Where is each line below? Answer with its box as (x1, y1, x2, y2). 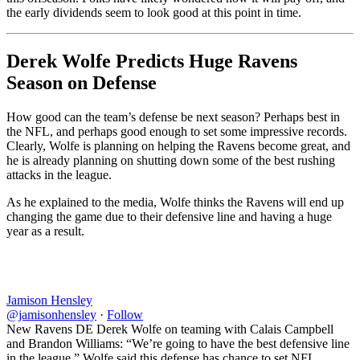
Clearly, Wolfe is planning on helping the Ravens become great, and (6, 138, 350, 153)
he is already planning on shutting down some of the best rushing (6, 153, 335, 167)
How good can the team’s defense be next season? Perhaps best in (6, 109, 340, 124)
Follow (107, 307, 143, 321)
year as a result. (6, 223, 84, 238)
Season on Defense (6, 72, 157, 93)
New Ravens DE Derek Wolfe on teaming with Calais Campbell (6, 321, 333, 336)
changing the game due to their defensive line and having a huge (6, 209, 332, 223)
